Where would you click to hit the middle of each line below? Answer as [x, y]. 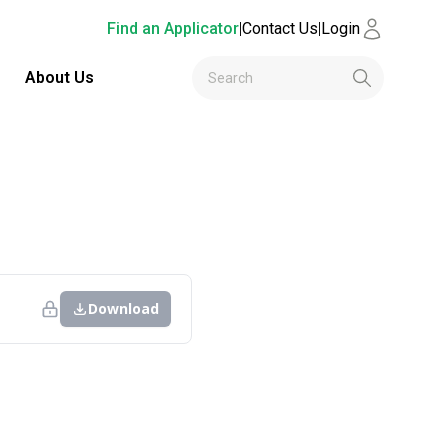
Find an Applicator [173, 28]
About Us [59, 77]
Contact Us [280, 28]
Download [123, 308]
